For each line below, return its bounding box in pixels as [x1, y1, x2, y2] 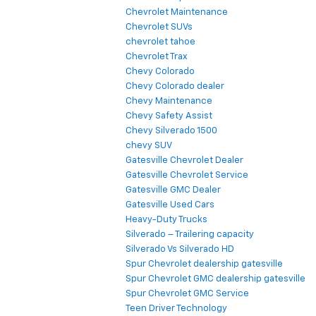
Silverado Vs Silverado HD [126, 245, 234, 255]
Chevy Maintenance [126, 97, 212, 107]
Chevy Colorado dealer [126, 82, 224, 92]
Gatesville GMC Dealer [126, 186, 221, 195]
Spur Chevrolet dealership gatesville [126, 260, 283, 269]
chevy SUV [126, 141, 172, 151]
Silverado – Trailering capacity [126, 230, 254, 240]
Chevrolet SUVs [126, 23, 193, 32]
